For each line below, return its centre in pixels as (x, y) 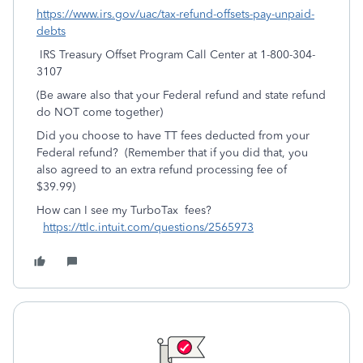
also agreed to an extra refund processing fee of (162, 170)
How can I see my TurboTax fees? (124, 210)
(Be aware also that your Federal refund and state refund (181, 95)
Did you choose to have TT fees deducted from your (173, 136)
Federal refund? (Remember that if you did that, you (172, 153)
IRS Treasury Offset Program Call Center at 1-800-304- (176, 55)
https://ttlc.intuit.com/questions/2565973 (148, 227)
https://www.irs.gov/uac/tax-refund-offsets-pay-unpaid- (175, 14)
